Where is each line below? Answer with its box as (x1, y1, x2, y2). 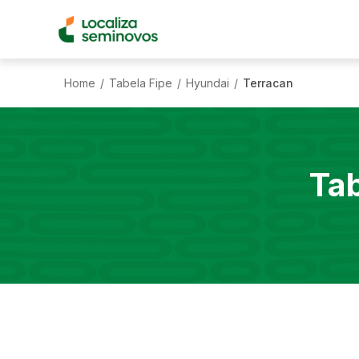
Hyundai (186, 75, 229, 90)
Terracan (243, 75, 293, 90)
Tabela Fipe (109, 75, 172, 90)
